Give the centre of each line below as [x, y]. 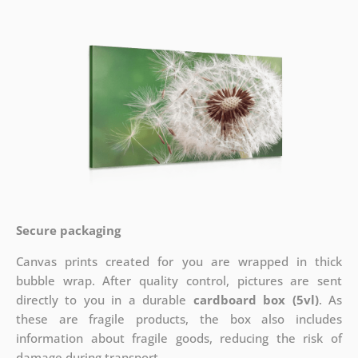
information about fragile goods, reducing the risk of [179, 338]
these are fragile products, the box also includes [179, 319]
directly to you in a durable [104, 300]
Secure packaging [68, 231]
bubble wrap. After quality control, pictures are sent [179, 281]
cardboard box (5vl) [256, 300]
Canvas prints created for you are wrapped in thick [179, 262]
